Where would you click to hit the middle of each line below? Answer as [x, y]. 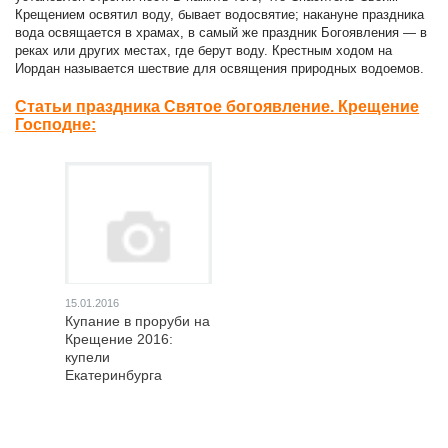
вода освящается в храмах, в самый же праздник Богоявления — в [221, 32]
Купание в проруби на [137, 321]
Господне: [55, 124]
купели [87, 357]
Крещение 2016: [119, 339]
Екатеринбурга [113, 375]
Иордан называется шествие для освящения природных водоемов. [219, 68]
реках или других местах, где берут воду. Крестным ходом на [203, 50]
